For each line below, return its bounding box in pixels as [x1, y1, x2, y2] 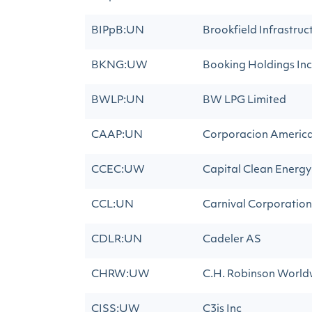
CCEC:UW [91, 165, 145, 175]
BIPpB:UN [91, 26, 144, 36]
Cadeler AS [203, 235, 261, 245]
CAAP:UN [91, 130, 143, 141]
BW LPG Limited [203, 95, 286, 106]
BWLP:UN [91, 95, 144, 106]
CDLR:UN [91, 235, 142, 245]
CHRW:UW [91, 270, 150, 280]
